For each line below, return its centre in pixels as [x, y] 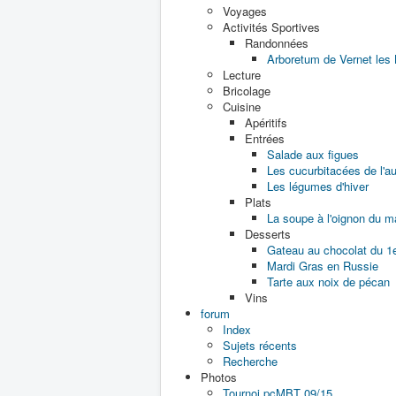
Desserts [268, 234]
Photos [219, 377]
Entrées [265, 138]
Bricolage [247, 91]
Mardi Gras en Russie [323, 266]
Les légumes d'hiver [318, 186]
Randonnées [277, 43]
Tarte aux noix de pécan [328, 282]
